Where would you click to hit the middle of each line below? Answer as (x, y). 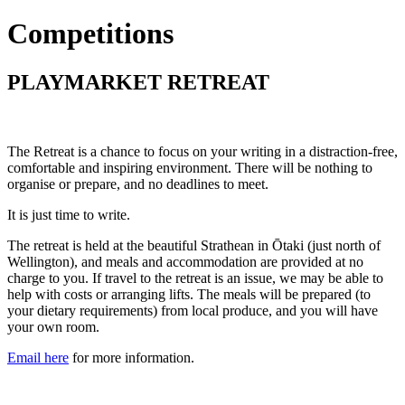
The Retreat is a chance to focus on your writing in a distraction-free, (202, 151)
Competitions (90, 34)
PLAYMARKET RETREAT (138, 82)
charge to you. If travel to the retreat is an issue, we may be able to (195, 278)
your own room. (53, 326)
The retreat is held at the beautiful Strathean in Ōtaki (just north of (194, 245)
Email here (38, 357)
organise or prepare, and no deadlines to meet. (138, 184)
